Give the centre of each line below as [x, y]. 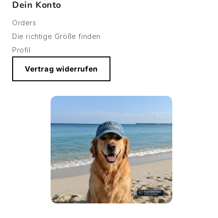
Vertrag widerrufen [61, 69]
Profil [21, 50]
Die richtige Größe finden [56, 36]
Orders [24, 22]
